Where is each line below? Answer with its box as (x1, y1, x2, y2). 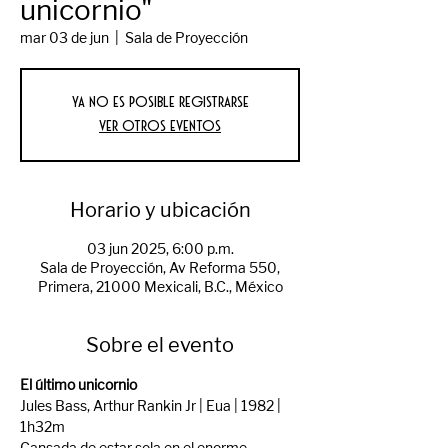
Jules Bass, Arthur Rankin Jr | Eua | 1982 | (20, 398, 284, 415)
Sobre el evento (86, 333, 234, 358)
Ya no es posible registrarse (71, 96, 249, 109)
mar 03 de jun (20, 30, 109, 47)
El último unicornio (20, 377, 137, 394)
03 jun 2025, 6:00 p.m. (86, 241, 234, 258)
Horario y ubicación (69, 198, 251, 223)
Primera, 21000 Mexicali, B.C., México (37, 279, 283, 296)
